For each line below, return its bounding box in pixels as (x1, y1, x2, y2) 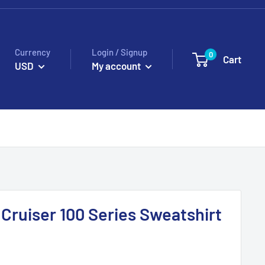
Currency (15, 46, 50, 57)
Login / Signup (92, 46, 147, 57)
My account (92, 59, 143, 72)
